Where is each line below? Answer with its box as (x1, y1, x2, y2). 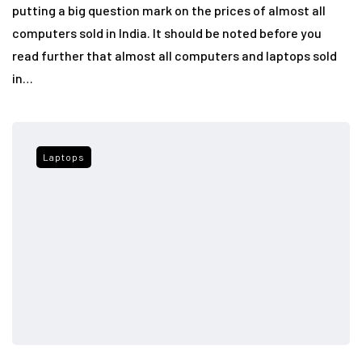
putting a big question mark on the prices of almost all (12, 2, 326, 18)
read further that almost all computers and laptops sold (12, 47, 337, 63)
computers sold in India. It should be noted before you (12, 24, 322, 40)
